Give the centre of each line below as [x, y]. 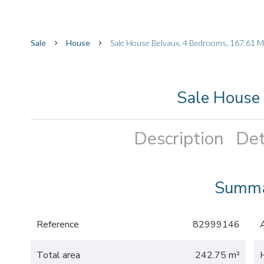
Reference [58, 225]
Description [179, 139]
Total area [58, 255]
